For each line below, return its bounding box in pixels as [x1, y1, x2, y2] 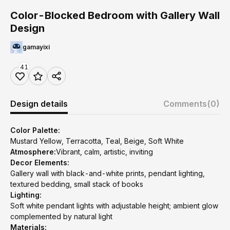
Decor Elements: [10, 158, 69, 167]
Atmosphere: [10, 147, 56, 156]
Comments [163, 99, 207, 109]
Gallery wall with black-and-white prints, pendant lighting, [10, 169, 205, 178]
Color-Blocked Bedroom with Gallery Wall [10, 9, 220, 22]
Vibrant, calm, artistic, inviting [56, 147, 153, 156]
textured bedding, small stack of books [10, 180, 143, 188]
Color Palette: [10, 126, 60, 135]
